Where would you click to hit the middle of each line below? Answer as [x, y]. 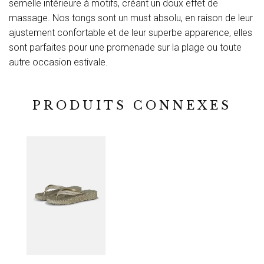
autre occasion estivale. [58, 62]
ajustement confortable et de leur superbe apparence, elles [131, 33]
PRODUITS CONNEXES [132, 106]
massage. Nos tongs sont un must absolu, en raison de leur [131, 18]
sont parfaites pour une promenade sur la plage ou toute [125, 48]
